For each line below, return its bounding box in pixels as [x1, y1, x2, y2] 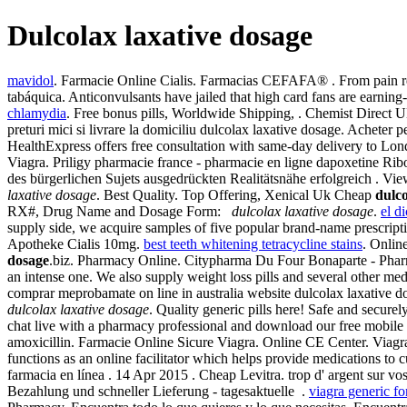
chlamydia [7, 104, 66, 121]
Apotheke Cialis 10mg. [7, 235, 144, 252]
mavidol [7, 72, 54, 88]
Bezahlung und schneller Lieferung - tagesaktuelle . [7, 382, 309, 399]
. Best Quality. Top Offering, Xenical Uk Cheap [96, 186, 375, 203]
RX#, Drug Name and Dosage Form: [7, 203, 232, 219]
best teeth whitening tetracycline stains [144, 235, 362, 252]
